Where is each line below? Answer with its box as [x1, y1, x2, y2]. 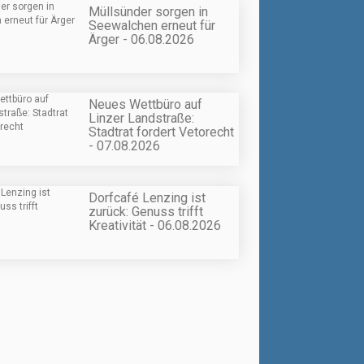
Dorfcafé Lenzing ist [89, 189, 206, 206]
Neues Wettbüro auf [89, 97, 202, 113]
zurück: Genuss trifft [89, 203, 203, 219]
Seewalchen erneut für [89, 18, 215, 34]
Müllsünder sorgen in [89, 4, 208, 20]
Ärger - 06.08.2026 [89, 32, 194, 48]
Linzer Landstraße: [89, 110, 194, 127]
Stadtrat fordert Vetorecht [89, 124, 234, 141]
